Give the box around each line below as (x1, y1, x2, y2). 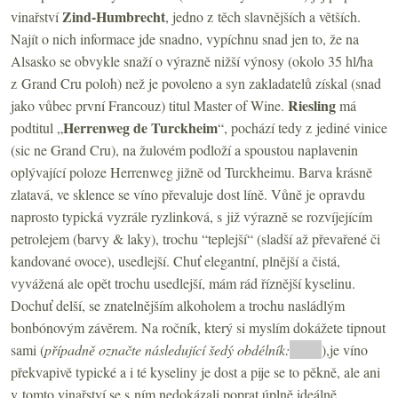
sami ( (11, 339, 44, 359)
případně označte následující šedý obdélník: (44, 339, 290, 359)
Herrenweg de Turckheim (63, 116, 218, 138)
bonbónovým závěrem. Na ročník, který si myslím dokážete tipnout (11, 317, 386, 337)
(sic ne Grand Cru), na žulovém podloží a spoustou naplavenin (11, 139, 358, 159)
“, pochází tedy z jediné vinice (218, 117, 387, 137)
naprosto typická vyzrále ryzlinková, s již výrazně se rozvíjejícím (11, 206, 372, 226)
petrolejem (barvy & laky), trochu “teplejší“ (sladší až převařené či (11, 228, 380, 248)
